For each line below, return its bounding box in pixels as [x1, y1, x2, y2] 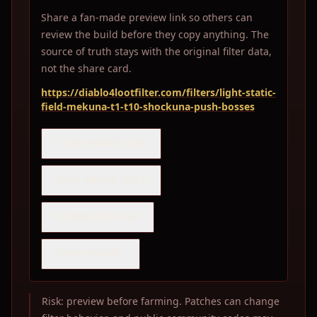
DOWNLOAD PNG [57, 212, 139, 222]
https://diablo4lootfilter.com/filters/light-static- [41, 86, 276, 99]
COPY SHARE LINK [55, 139, 147, 149]
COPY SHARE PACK [53, 175, 149, 185]
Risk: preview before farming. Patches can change [42, 294, 279, 308]
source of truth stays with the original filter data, [41, 45, 272, 58]
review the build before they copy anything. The [41, 28, 269, 41]
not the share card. [41, 62, 132, 75]
